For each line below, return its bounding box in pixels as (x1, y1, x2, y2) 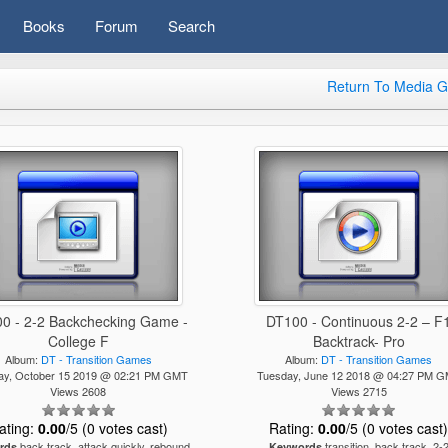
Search (168, 15, 215, 36)
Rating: (269, 418, 319, 438)
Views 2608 (50, 383, 107, 399)
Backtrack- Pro (312, 331, 405, 351)
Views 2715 (330, 383, 387, 399)
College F (47, 331, 109, 351)
